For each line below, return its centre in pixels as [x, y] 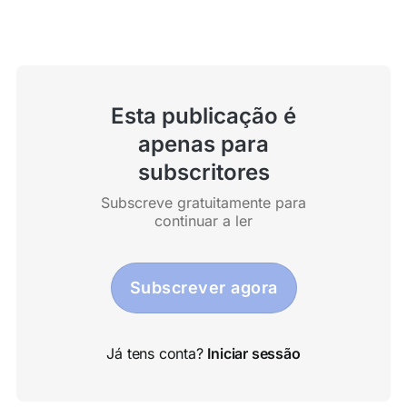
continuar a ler [203, 221]
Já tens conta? [157, 354]
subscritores [203, 173]
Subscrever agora [203, 288]
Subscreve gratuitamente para [203, 203]
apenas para [203, 144]
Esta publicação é [203, 116]
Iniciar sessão [254, 354]
